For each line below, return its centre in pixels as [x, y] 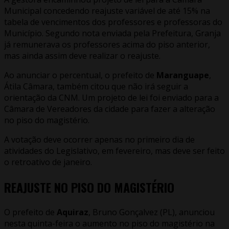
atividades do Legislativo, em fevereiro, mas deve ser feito [114, 151]
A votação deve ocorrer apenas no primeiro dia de [99, 140]
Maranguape [183, 75]
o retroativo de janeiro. [49, 162]
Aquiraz [73, 212]
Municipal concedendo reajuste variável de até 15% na [107, 11]
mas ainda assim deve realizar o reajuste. [83, 56]
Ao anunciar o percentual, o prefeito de [80, 75]
